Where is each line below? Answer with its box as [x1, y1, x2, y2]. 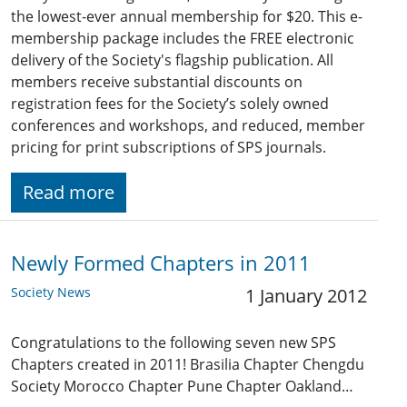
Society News [11, 283, 91, 302]
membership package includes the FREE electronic [11, 28, 354, 49]
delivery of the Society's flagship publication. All [11, 50, 333, 71]
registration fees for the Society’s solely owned [11, 94, 329, 114]
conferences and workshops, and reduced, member [11, 115, 365, 136]
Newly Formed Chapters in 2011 [11, 250, 311, 277]
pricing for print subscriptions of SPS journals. [11, 137, 326, 158]
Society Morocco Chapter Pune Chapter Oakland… [11, 376, 353, 397]
